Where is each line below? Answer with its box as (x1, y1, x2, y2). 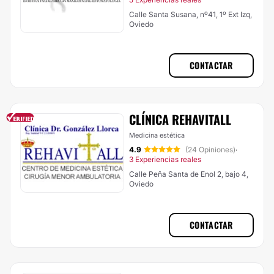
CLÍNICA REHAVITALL (129, 110, 231, 128)
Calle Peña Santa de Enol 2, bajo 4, (129, 169, 248, 179)
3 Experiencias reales (129, 155, 201, 164)
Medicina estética (129, 131, 185, 139)
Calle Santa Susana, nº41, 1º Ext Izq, (129, 10, 252, 19)
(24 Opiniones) (185, 145, 235, 154)
